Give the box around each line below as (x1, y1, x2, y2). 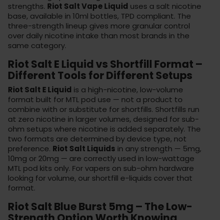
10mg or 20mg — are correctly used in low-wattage (8, 153, 194, 164)
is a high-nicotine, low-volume (72, 84, 183, 95)
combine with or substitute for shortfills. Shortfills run (8, 104, 199, 114)
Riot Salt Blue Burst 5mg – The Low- (8, 199, 192, 214)
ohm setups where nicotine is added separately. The (8, 123, 201, 134)
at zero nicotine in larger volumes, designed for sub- (8, 113, 199, 124)
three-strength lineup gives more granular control (8, 20, 190, 31)
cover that (152, 172, 192, 183)
